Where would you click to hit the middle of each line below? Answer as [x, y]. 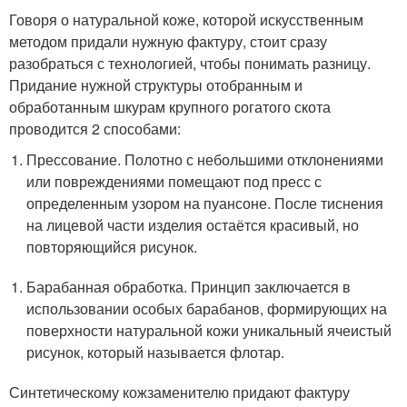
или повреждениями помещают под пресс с [174, 181]
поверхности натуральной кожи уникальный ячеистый [209, 330]
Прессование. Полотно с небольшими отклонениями [205, 159]
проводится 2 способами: [95, 129]
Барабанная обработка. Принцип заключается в [189, 287]
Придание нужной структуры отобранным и [156, 85]
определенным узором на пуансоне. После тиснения [205, 203]
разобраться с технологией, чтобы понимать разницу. [190, 63]
